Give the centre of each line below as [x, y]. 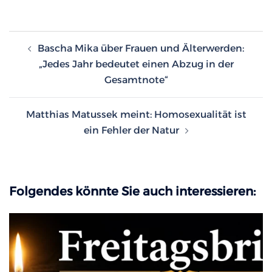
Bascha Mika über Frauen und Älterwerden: [141, 49]
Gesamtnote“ [136, 80]
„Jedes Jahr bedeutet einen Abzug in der [136, 64]
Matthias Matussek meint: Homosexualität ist [136, 115]
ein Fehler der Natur [131, 131]
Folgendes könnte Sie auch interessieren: [132, 192]
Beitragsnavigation [76, 39]
